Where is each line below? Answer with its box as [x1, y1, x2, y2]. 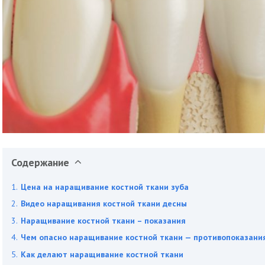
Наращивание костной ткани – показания [21, 215, 186, 226]
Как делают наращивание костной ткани [21, 248, 183, 260]
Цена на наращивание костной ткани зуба [21, 181, 189, 192]
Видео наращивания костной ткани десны [21, 198, 187, 209]
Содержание [11, 155, 69, 169]
